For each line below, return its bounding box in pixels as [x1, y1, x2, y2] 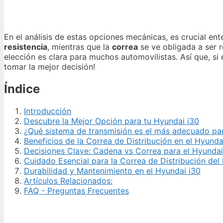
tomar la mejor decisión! [4, 61, 95, 72]
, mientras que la [47, 41, 112, 52]
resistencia [4, 41, 47, 52]
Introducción [24, 106, 71, 116]
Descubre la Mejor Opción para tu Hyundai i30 [24, 115, 199, 126]
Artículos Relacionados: [24, 175, 112, 186]
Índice [4, 81, 40, 96]
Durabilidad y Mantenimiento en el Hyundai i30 [24, 165, 201, 176]
